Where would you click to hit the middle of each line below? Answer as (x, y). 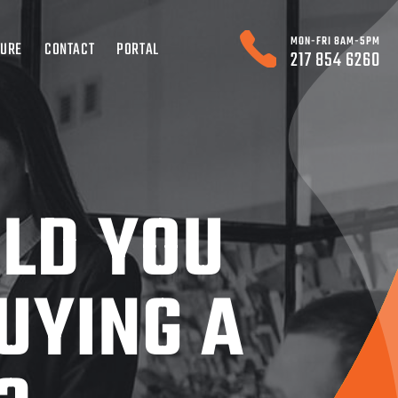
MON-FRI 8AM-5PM (335, 42)
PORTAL (138, 50)
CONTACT (70, 50)
